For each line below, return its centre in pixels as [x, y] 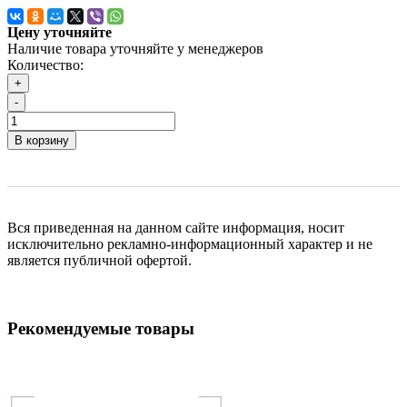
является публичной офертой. [99, 261]
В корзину [42, 141]
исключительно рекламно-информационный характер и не [190, 244]
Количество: [45, 65]
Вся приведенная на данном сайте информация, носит [176, 228]
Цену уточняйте [60, 33]
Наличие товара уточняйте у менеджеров [135, 49]
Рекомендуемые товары [101, 328]
